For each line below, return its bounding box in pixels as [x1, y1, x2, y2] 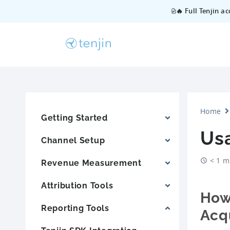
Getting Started [41, 112, 108, 123]
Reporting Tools [41, 203, 109, 213]
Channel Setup [41, 135, 105, 145]
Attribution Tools [41, 180, 113, 190]
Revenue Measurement [41, 158, 142, 168]
